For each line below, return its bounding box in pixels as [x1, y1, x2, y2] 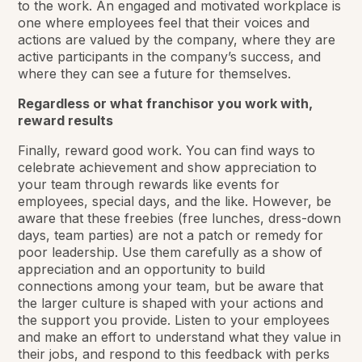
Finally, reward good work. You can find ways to [18, 141, 316, 158]
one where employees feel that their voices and [18, 14, 310, 31]
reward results [18, 112, 114, 128]
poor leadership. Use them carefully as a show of [18, 243, 323, 260]
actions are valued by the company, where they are [18, 31, 336, 48]
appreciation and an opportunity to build [18, 260, 266, 277]
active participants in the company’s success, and [18, 48, 322, 65]
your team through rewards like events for [18, 175, 280, 192]
